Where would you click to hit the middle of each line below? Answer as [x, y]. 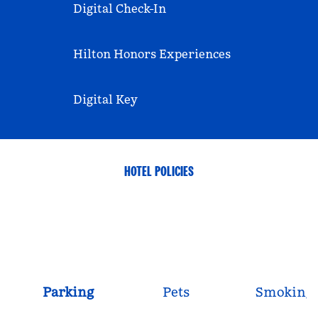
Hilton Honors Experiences [152, 54]
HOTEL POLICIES [159, 171]
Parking [68, 292]
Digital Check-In [120, 9]
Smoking [284, 292]
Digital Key [105, 99]
